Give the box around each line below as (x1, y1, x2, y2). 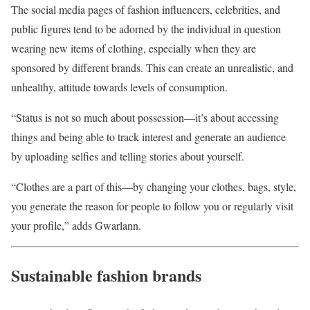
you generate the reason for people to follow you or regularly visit (11, 198, 293, 213)
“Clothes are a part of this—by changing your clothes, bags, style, (11, 179, 296, 194)
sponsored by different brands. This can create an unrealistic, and (11, 60, 293, 75)
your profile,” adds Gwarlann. (11, 217, 141, 232)
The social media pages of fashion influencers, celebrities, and (11, 1, 280, 17)
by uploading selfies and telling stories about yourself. (11, 148, 248, 163)
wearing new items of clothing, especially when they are (11, 40, 256, 55)
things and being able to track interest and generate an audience (11, 129, 286, 144)
